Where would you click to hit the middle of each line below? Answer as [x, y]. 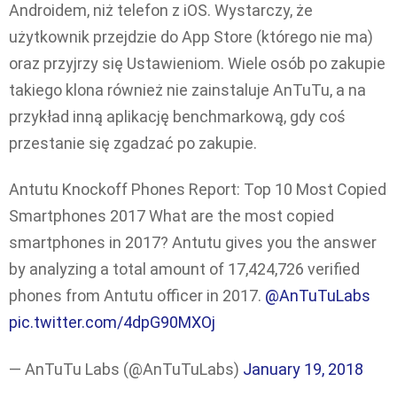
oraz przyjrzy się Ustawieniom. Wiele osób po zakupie [197, 63]
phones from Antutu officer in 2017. [137, 296]
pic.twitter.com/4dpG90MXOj [112, 323]
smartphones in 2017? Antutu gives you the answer [193, 243]
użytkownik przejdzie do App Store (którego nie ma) [191, 36]
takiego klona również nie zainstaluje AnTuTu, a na [187, 90]
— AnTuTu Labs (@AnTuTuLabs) [126, 369]
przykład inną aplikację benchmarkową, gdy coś [177, 116]
